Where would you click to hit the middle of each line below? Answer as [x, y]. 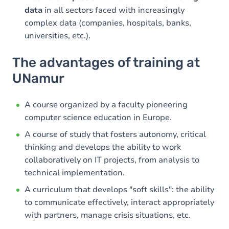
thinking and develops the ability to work [103, 147]
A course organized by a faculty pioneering [106, 105]
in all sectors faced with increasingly [113, 10]
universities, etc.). [58, 36]
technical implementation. [75, 173]
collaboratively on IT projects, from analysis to [112, 160]
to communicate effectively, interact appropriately [119, 202]
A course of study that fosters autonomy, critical [115, 134]
